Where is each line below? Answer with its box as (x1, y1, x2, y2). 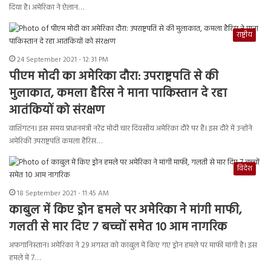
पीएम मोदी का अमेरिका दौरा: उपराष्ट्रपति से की (9, 67, 218, 87)
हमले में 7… (9, 252, 41, 265)
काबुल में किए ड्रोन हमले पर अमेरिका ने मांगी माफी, (9, 201, 242, 221)
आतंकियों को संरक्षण (9, 101, 105, 121)
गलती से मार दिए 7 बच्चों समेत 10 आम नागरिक (9, 218, 227, 238)
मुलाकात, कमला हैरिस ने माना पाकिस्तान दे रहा (9, 84, 227, 104)
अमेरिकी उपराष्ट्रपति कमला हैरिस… (9, 135, 102, 148)
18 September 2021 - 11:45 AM (17, 188, 109, 200)
